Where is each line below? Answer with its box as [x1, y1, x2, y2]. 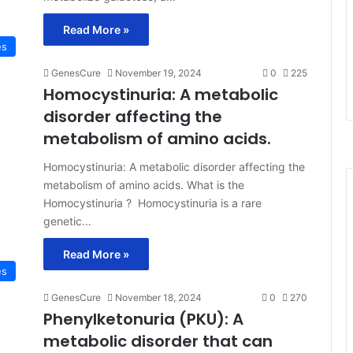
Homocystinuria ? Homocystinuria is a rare [43, 195, 262, 210]
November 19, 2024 [115, 66, 202, 79]
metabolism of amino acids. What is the [43, 177, 244, 191]
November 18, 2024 [115, 291, 202, 303]
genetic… [43, 214, 91, 228]
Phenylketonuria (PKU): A [43, 307, 243, 330]
